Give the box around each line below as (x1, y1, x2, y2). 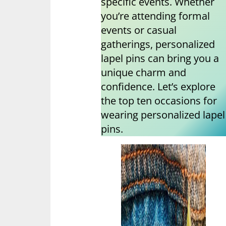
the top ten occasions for (101, 94, 217, 108)
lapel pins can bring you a (101, 51, 219, 66)
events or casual (101, 23, 177, 37)
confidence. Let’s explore (101, 80, 215, 94)
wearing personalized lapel (101, 108, 225, 122)
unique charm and (101, 66, 186, 80)
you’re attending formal (101, 9, 210, 23)
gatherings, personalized (101, 37, 215, 51)
